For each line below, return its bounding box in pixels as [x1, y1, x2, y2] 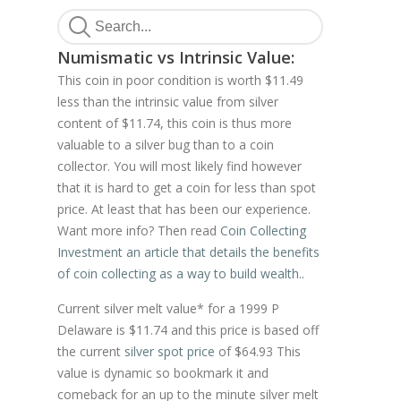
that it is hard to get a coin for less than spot [57, 178, 316, 196]
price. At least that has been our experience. [57, 200, 311, 218]
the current [57, 342, 124, 360]
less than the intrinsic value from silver [57, 92, 278, 110]
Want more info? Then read [57, 221, 220, 239]
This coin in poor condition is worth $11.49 [57, 71, 303, 89]
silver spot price [124, 342, 215, 360]
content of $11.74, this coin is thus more [57, 114, 292, 132]
